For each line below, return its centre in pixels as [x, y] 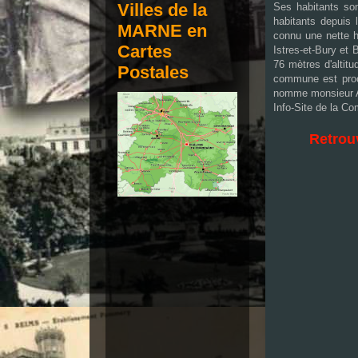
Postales [153, 72]
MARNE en [162, 31]
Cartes [145, 52]
